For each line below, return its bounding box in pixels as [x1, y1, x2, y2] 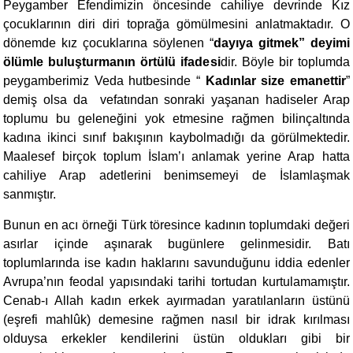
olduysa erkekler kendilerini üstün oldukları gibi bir [3, 332, 350, 345]
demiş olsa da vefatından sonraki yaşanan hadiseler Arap [3, 93, 350, 106]
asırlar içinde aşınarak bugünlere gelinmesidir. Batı [3, 237, 350, 251]
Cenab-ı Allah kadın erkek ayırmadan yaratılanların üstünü [3, 294, 350, 307]
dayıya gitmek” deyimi [213, 36, 350, 50]
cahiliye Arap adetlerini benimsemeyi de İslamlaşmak [3, 169, 350, 182]
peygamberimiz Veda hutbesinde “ [3, 74, 206, 87]
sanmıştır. [3, 188, 57, 201]
